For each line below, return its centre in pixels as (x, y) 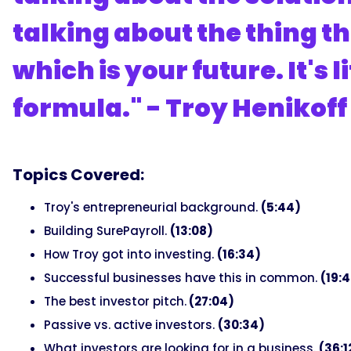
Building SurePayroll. (107, 230)
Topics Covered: (78, 174)
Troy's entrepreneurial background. (152, 207)
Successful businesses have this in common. (182, 277)
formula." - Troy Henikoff (180, 107)
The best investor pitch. (115, 301)
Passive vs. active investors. (131, 324)
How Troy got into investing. (130, 254)
